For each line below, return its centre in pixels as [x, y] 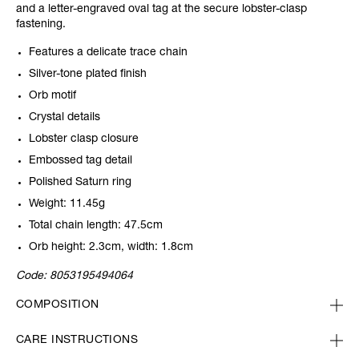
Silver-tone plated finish [88, 75]
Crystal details [66, 118]
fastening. [41, 25]
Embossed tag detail [81, 161]
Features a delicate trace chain [108, 53]
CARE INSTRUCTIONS [77, 341]
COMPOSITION [58, 306]
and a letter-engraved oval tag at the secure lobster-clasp [161, 10]
